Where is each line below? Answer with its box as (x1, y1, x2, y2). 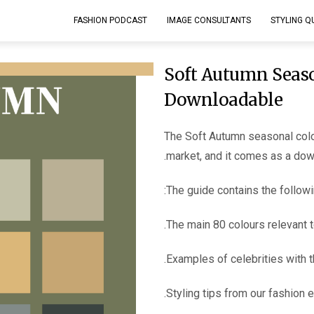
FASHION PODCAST (73, 15, 147, 26)
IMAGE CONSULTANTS (166, 15, 251, 26)
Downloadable (164, 88, 282, 111)
